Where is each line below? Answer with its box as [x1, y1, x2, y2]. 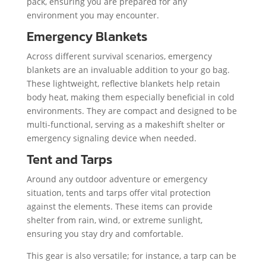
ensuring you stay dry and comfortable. [26, 227, 186, 239]
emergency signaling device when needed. [26, 132, 197, 144]
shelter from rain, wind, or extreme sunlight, [26, 214, 202, 226]
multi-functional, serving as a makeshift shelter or [26, 118, 225, 130]
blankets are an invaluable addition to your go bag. [26, 64, 230, 75]
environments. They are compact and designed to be [26, 104, 237, 116]
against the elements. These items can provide [26, 200, 213, 212]
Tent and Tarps [26, 149, 112, 169]
